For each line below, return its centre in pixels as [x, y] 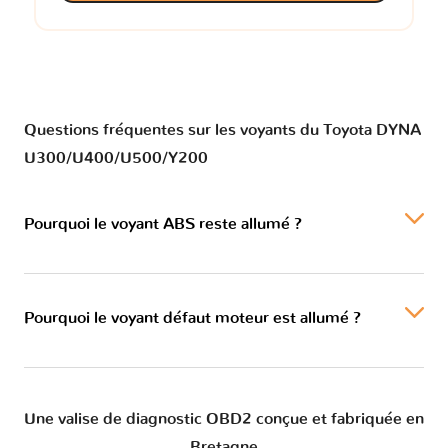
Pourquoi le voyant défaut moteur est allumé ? [192, 317]
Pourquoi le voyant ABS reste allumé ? [163, 223]
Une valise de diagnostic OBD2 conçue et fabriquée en [224, 419]
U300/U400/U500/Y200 [116, 157]
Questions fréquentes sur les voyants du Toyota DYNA [222, 129]
